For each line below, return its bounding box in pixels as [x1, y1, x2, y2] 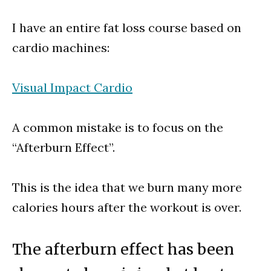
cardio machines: [12, 40, 109, 56]
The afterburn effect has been [12, 240, 234, 260]
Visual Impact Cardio [12, 80, 132, 96]
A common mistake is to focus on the [12, 120, 223, 135]
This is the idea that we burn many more [12, 180, 242, 195]
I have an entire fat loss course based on [12, 20, 241, 36]
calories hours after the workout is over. [12, 200, 241, 215]
